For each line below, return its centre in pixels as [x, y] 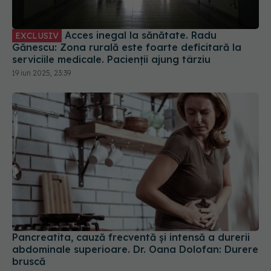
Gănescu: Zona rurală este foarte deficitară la [127, 47]
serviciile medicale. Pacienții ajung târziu [111, 59]
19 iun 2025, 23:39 [41, 73]
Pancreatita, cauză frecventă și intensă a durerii [131, 237]
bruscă [29, 262]
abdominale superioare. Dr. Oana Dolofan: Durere [135, 250]
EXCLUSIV [37, 35]
